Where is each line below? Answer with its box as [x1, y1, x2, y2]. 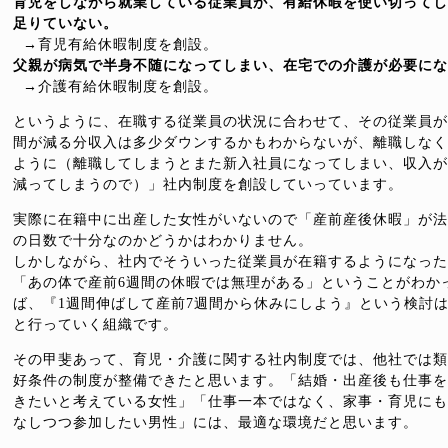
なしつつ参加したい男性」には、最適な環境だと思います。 [13, 415, 418, 430]
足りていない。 [13, 16, 118, 31]
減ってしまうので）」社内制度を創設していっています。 [13, 177, 403, 192]
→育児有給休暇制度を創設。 [23, 37, 218, 52]
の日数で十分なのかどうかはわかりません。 [13, 233, 313, 248]
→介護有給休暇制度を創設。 [23, 79, 218, 94]
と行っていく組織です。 [13, 317, 178, 332]
